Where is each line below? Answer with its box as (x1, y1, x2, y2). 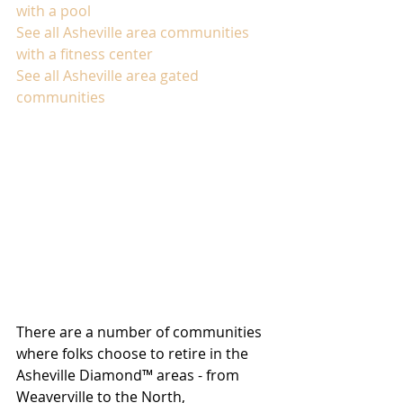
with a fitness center (16, 44, 153, 64)
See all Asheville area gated (16, 66, 202, 85)
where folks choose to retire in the (16, 344, 252, 364)
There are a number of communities (16, 322, 265, 343)
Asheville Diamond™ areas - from (16, 365, 243, 386)
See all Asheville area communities (16, 22, 253, 42)
